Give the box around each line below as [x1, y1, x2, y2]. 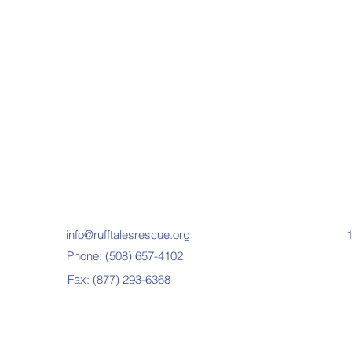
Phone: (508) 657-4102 [66, 248, 183, 263]
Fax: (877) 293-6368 [67, 272, 170, 287]
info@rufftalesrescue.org [66, 227, 190, 242]
